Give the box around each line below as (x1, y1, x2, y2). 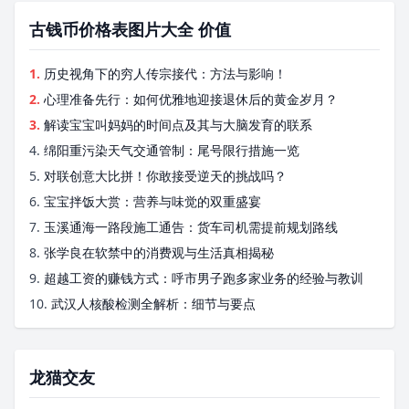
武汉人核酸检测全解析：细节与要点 (51, 295, 256, 312)
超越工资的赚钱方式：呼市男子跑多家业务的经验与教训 (44, 269, 363, 287)
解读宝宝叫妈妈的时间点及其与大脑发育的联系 (44, 116, 312, 133)
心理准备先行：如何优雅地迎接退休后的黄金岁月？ (44, 90, 338, 108)
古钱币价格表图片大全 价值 (29, 18, 231, 40)
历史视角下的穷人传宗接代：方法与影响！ (44, 65, 287, 82)
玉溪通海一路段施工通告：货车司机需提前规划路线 (44, 218, 338, 236)
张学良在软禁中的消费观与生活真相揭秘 (44, 244, 274, 261)
